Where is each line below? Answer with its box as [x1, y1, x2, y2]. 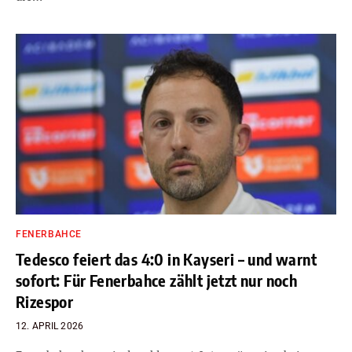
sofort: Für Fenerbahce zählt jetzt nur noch [16, 269, 298, 290]
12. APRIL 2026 [16, 320, 84, 332]
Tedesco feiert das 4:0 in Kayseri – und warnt [16, 248, 317, 269]
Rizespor [16, 291, 74, 311]
